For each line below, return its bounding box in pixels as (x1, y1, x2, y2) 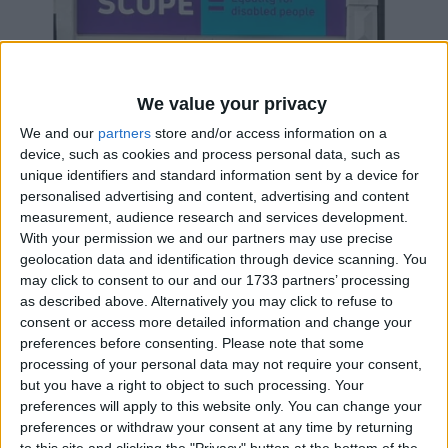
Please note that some (222, 334, 364, 351)
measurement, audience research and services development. (20, 208, 408, 225)
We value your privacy (136, 93, 327, 114)
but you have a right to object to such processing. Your (20, 376, 364, 393)
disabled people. (45, 346, 149, 363)
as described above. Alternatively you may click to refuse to (20, 292, 393, 309)
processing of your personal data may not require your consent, (20, 355, 422, 372)
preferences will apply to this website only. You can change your (20, 397, 422, 414)
